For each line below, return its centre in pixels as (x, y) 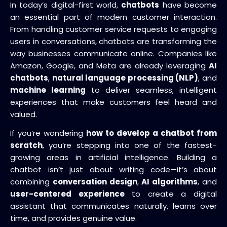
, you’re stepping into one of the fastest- (130, 145)
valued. (24, 114)
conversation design (95, 181)
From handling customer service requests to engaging (113, 29)
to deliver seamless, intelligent (151, 90)
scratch (26, 145)
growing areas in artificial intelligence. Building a (113, 157)
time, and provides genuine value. (73, 218)
